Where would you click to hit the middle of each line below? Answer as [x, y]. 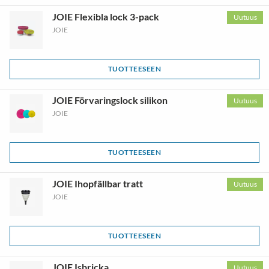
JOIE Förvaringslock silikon [110, 100]
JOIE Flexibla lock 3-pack [105, 17]
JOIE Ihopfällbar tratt [97, 183]
